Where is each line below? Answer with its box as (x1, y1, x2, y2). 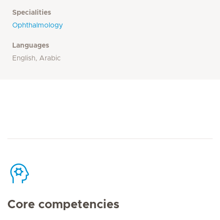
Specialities (12, 9, 51, 16)
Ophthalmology (12, 22, 63, 29)
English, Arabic (12, 55, 61, 62)
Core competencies (7, 198, 119, 211)
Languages (12, 42, 49, 49)
